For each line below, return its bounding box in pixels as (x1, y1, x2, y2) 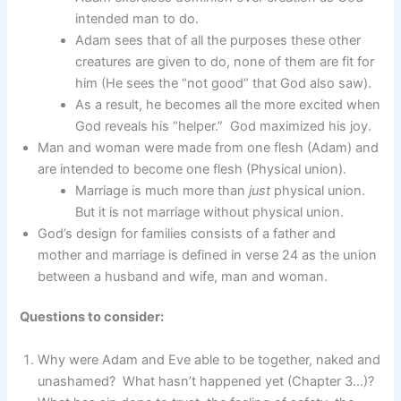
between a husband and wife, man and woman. (38, 268, 328, 285)
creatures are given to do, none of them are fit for (75, 53, 375, 70)
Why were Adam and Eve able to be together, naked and (38, 351, 381, 368)
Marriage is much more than (75, 182, 250, 199)
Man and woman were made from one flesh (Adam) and (38, 139, 380, 156)
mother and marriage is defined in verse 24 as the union (38, 246, 378, 263)
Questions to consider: (20, 309, 165, 326)
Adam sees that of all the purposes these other (75, 31, 362, 48)
